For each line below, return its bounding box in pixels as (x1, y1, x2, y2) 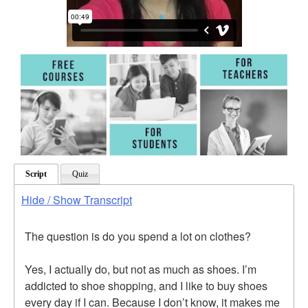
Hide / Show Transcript (21, 191, 132, 208)
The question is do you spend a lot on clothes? (25, 228, 251, 244)
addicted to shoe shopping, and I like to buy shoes (25, 277, 267, 294)
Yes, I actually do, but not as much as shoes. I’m (25, 261, 256, 277)
